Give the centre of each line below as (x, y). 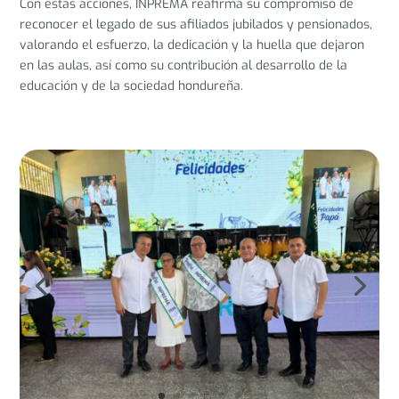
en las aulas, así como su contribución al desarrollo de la (184, 65)
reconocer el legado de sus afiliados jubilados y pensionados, (196, 24)
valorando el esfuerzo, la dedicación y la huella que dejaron (192, 45)
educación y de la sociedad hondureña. (132, 86)
